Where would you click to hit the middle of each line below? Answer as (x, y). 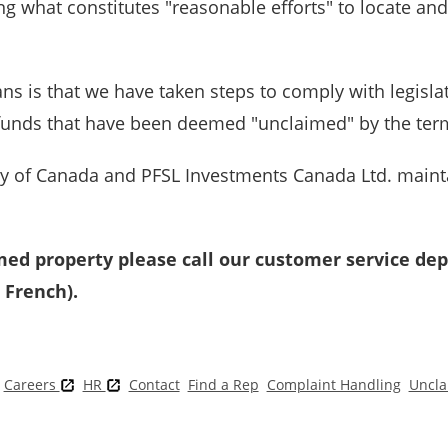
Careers (31, 384)
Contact (154, 384)
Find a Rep (223, 384)
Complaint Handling (333, 384)
